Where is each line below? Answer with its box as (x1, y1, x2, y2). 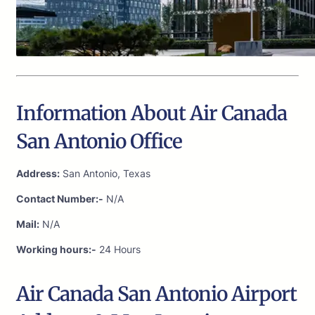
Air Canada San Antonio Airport (16, 281, 297, 307)
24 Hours (96, 243, 141, 256)
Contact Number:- (16, 193, 103, 205)
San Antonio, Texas (60, 167, 150, 180)
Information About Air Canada (16, 101, 287, 127)
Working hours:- (16, 243, 96, 256)
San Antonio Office (16, 129, 182, 155)
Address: (16, 167, 60, 180)
